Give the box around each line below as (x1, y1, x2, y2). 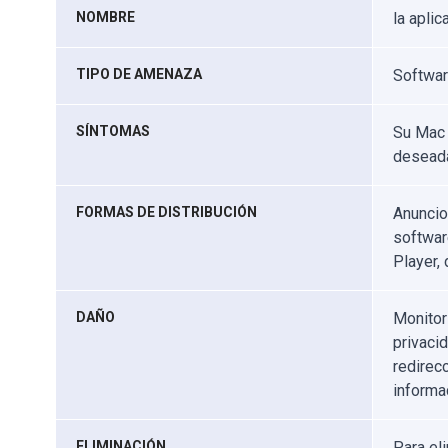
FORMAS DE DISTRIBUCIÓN (76, 204, 257, 220)
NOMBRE (76, 9, 135, 25)
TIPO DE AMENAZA (76, 66, 202, 82)
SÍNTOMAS (76, 123, 150, 139)
